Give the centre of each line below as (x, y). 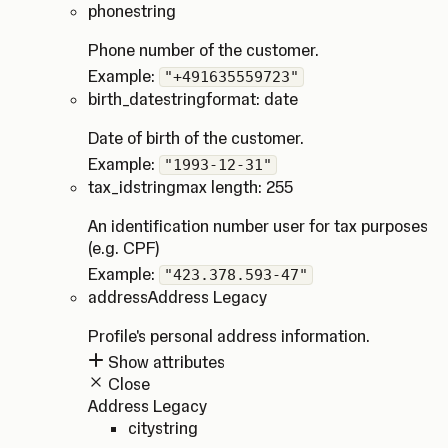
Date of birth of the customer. (196, 138)
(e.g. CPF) (123, 248)
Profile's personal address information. (229, 336)
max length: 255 (234, 187)
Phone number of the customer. (203, 50)
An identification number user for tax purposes (258, 226)
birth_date (125, 99)
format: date (252, 99)
